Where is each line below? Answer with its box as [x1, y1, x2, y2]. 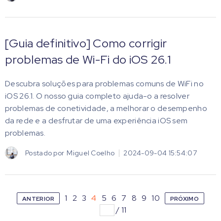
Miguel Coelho [67, 148, 115, 157]
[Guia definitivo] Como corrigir [5, 36, 167, 51]
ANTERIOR [22, 195, 55, 203]
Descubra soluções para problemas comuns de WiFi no [5, 78, 204, 89]
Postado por [25, 148, 65, 157]
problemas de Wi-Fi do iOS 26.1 [5, 52, 171, 67]
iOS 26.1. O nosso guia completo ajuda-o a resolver [5, 91, 189, 101]
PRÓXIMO [170, 195, 199, 203]
